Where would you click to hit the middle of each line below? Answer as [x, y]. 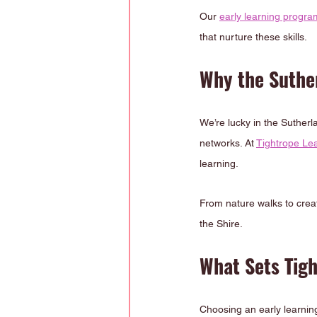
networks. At [228, 143]
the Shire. [221, 224]
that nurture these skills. [253, 37]
